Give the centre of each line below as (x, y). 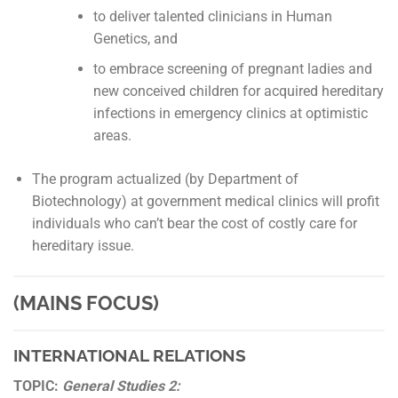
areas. (112, 136)
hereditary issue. (83, 246)
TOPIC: (38, 386)
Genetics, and (135, 38)
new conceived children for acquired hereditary (238, 92)
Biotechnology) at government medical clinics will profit (205, 202)
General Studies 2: (121, 386)
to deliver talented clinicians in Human (212, 16)
